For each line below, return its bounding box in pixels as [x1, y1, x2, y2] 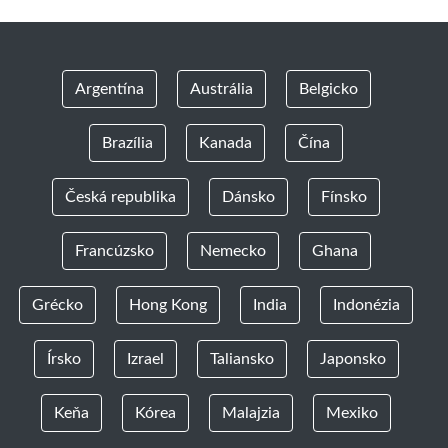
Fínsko [321, 189, 367, 205]
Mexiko [326, 405, 378, 421]
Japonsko [319, 351, 386, 367]
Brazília [102, 135, 153, 151]
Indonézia [333, 297, 400, 313]
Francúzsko [74, 243, 154, 259]
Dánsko [222, 189, 275, 205]
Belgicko [298, 81, 358, 97]
